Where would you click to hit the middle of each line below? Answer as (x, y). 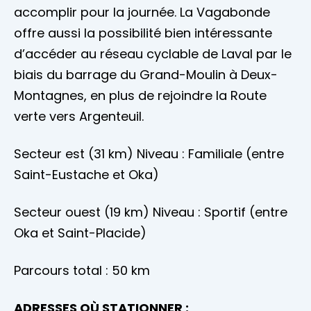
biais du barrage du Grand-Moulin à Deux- (146, 75)
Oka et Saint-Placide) (80, 233)
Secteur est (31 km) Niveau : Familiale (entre (149, 154)
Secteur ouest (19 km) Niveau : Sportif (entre (151, 212)
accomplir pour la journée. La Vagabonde (142, 12)
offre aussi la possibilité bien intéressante (143, 33)
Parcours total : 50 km (82, 271)
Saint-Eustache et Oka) (86, 175)
